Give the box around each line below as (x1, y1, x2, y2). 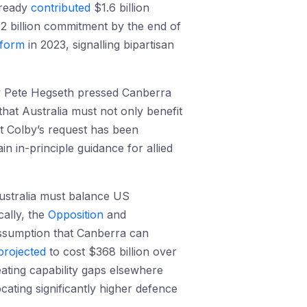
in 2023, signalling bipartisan (25, 38, 174, 51)
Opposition (48, 208, 103, 221)
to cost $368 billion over (46, 245, 177, 258)
